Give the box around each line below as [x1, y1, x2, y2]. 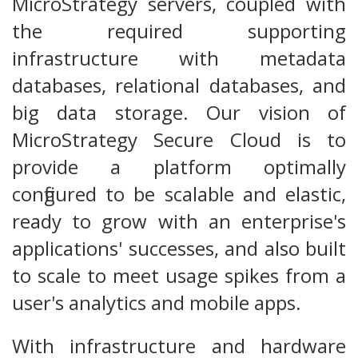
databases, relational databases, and [12, 71, 346, 98]
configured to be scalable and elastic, [12, 180, 346, 207]
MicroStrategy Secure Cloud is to [12, 125, 346, 153]
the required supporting [12, 17, 346, 44]
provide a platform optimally [12, 153, 346, 180]
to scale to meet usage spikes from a [12, 261, 346, 288]
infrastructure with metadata [12, 44, 346, 71]
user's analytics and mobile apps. [12, 288, 301, 316]
